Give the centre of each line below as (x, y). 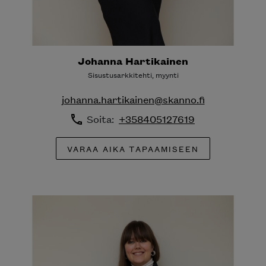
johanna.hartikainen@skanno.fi (133, 99)
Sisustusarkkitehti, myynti (133, 75)
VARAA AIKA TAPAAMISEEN (133, 148)
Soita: (103, 119)
